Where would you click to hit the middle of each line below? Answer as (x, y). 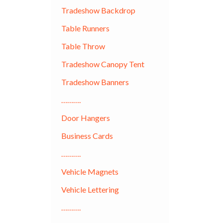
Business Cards (87, 135)
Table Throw (83, 46)
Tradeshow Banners (95, 82)
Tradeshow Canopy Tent (103, 64)
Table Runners (85, 28)
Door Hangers (85, 117)
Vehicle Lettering (90, 189)
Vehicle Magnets (90, 171)
